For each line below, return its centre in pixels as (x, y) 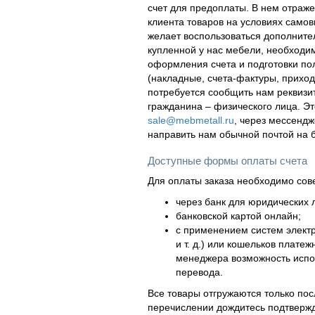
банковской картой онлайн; (238, 216)
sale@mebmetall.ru (191, 121)
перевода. (199, 272)
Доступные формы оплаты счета (227, 161)
